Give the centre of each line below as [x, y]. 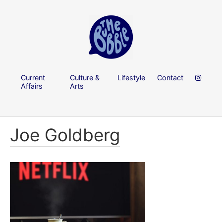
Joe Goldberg [65, 135]
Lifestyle [131, 77]
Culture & [85, 77]
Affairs [32, 86]
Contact [170, 77]
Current [33, 77]
